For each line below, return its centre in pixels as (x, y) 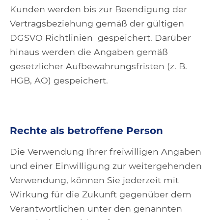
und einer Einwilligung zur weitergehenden (106, 166)
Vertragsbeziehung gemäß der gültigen (97, 23)
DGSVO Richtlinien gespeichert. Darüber (100, 38)
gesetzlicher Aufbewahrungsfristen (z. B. (98, 66)
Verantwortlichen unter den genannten (96, 208)
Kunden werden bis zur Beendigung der (98, 9)
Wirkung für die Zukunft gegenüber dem (101, 194)
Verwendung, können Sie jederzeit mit (94, 180)
